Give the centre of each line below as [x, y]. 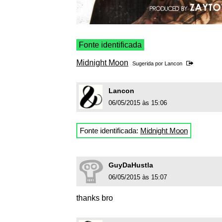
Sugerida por [148, 64]
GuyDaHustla [131, 165]
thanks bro [95, 198]
